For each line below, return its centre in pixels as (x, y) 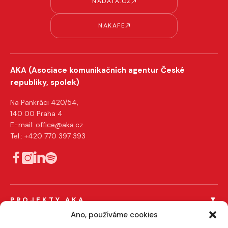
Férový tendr (32, 214)
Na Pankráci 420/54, (44, 102)
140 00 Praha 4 (36, 113)
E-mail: (23, 124)
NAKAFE (112, 26)
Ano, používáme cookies (114, 215)
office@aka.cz (59, 124)
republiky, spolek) (45, 82)
